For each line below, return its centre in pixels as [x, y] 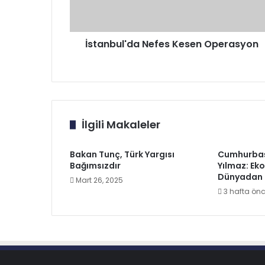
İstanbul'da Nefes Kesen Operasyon [172, 44]
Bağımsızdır [95, 166]
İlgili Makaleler [121, 125]
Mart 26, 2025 [99, 180]
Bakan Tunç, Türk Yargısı [122, 154]
